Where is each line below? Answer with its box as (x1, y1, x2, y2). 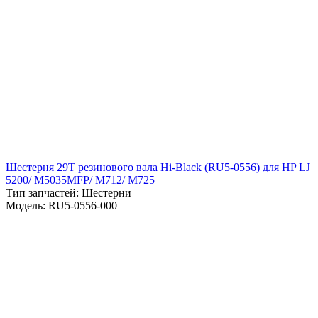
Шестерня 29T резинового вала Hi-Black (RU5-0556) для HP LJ (6, 160, 310, 173)
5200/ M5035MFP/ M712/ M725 (6, 173, 155, 186)
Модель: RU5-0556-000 (6, 199, 117, 212)
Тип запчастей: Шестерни (6, 186, 131, 199)
